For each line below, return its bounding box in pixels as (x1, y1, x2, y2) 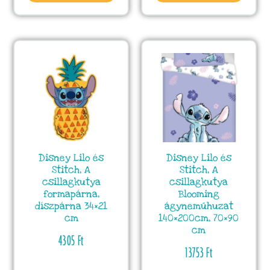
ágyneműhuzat (164, 199, 233, 213)
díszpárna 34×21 (35, 199, 108, 213)
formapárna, (43, 187, 99, 201)
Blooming (178, 187, 219, 201)
